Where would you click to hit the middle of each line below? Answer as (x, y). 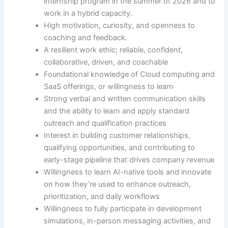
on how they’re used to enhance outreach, (118, 184)
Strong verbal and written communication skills (125, 99)
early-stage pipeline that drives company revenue (129, 160)
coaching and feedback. (86, 38)
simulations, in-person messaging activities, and (127, 221)
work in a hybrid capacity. (90, 13)
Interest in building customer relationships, (117, 136)
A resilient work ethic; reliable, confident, (113, 50)
